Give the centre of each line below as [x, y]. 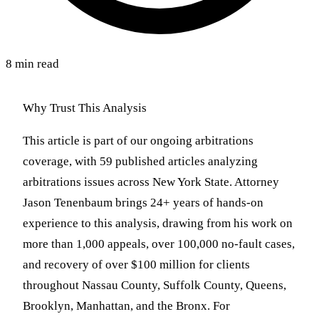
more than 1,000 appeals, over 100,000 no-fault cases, [159, 244]
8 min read [32, 64]
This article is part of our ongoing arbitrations [138, 141]
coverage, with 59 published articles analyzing [140, 162]
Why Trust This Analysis [85, 108]
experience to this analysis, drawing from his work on [158, 224]
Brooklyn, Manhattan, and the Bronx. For [126, 306]
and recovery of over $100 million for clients [136, 265]
